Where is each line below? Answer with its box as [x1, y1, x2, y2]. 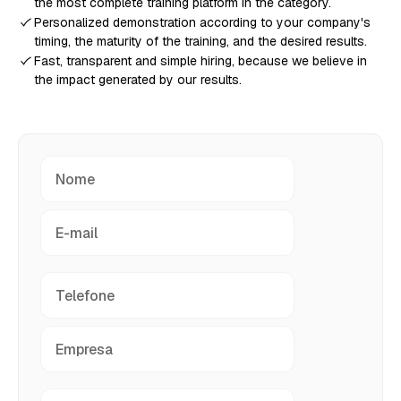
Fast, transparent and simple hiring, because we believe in [33, 53, 367, 69]
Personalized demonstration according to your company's [33, 14, 371, 30]
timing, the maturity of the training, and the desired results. [33, 33, 367, 49]
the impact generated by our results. [33, 72, 242, 88]
